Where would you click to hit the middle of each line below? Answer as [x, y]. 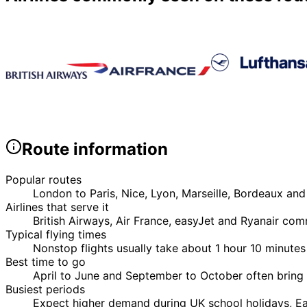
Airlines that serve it [57, 207]
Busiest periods [45, 290]
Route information [95, 149]
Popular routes [44, 180]
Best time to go [46, 262]
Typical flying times [56, 235]
